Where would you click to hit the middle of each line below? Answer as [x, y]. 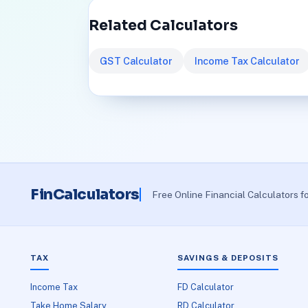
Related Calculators [163, 25]
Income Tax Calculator [247, 60]
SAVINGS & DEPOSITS [228, 258]
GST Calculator [136, 60]
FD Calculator [206, 287]
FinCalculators [85, 195]
